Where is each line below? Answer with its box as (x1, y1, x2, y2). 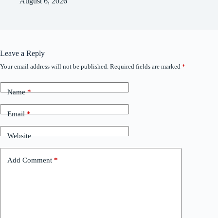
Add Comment (7, 156, 52, 164)
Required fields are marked (110, 63, 182, 71)
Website (7, 131, 31, 140)
